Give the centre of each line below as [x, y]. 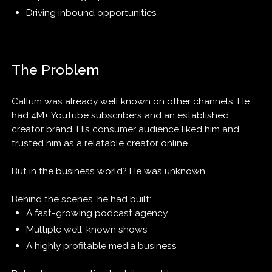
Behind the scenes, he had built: [82, 199]
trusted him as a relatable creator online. [101, 143]
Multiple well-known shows [87, 229]
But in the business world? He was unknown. [110, 171]
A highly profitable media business [101, 246]
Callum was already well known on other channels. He [131, 101]
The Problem [56, 70]
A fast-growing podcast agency [97, 213]
